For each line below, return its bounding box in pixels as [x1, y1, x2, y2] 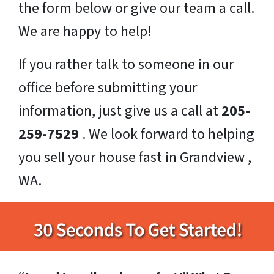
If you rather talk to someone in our [18, 54, 234, 76]
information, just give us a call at [18, 100, 221, 122]
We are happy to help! [18, 21, 152, 43]
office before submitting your [18, 77, 197, 99]
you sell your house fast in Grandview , [18, 147, 251, 169]
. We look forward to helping [79, 124, 254, 146]
